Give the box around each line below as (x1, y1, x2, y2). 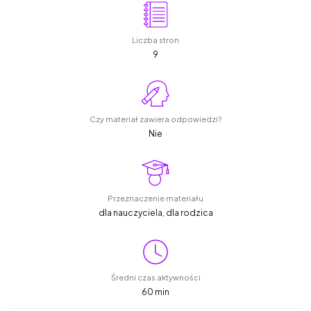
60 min (142, 287, 169, 298)
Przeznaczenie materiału (108, 194, 203, 203)
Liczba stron (132, 35, 179, 45)
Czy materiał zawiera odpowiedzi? (90, 115, 221, 124)
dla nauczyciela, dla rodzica (98, 208, 213, 219)
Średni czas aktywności (110, 273, 201, 283)
